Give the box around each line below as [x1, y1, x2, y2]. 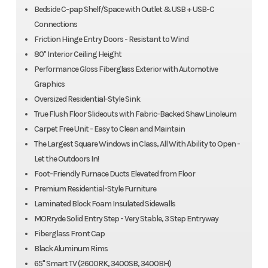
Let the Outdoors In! [33, 153, 100, 164]
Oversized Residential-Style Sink [33, 93, 141, 104]
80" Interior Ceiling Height [33, 48, 123, 59]
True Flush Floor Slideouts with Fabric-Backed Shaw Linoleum [33, 108, 237, 119]
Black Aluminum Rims [33, 243, 109, 254]
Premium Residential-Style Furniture [33, 183, 157, 194]
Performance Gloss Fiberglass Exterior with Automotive [33, 63, 218, 74]
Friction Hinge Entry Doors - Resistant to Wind [33, 33, 190, 44]
